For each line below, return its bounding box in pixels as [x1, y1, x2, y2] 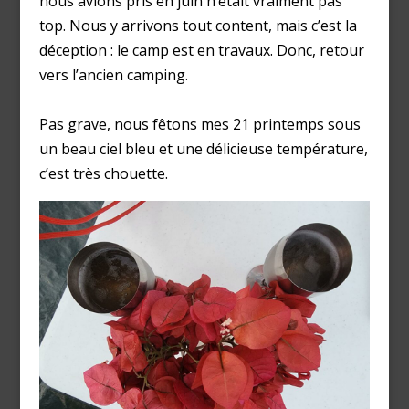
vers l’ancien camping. [38, 64, 188, 85]
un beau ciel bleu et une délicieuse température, [38, 138, 368, 159]
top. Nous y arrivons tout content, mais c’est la [38, 15, 357, 36]
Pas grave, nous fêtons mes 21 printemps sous [38, 113, 361, 134]
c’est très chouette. [38, 163, 168, 184]
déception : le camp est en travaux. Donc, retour [38, 39, 364, 60]
